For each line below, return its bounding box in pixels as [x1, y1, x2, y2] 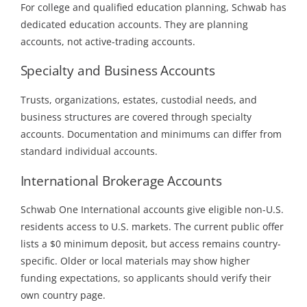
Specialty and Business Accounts [20, 62, 215, 79]
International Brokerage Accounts [20, 171, 222, 189]
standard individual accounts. [20, 145, 158, 158]
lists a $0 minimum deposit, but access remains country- [20, 237, 281, 251]
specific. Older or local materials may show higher [20, 254, 250, 268]
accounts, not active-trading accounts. [20, 34, 195, 48]
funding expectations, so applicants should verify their [20, 271, 271, 285]
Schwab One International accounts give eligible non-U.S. [20, 203, 284, 217]
